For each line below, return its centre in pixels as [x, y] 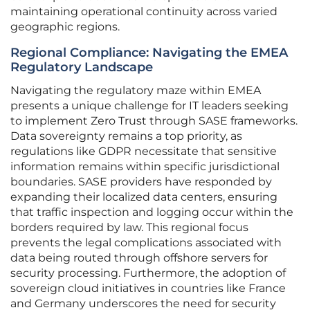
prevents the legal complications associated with [146, 243]
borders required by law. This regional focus [129, 228]
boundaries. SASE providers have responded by [141, 182]
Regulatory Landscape [82, 67]
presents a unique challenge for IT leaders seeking [149, 106]
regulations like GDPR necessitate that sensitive [144, 152]
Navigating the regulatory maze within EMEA [136, 91]
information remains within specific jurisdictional [145, 167]
